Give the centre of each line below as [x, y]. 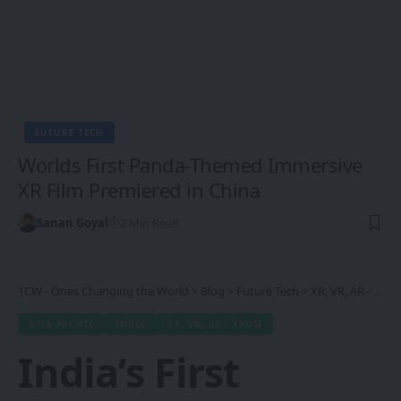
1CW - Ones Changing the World [103, 291]
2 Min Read [149, 223]
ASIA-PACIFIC [62, 324]
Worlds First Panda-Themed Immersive [190, 165]
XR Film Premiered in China [139, 190]
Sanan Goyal [72, 223]
